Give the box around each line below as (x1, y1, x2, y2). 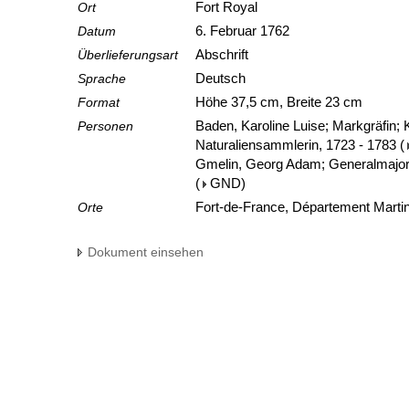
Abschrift (195, 47, 252, 63)
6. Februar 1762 (195, 24, 293, 39)
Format (78, 95, 120, 110)
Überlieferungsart (78, 47, 178, 63)
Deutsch (195, 71, 249, 87)
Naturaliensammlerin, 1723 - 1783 (195, 138, 396, 153)
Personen (78, 119, 133, 134)
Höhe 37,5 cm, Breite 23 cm (195, 95, 366, 110)
